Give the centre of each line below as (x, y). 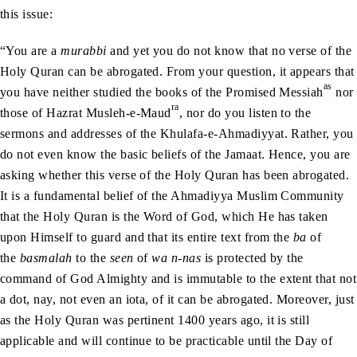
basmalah (46, 258)
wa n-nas (177, 258)
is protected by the (252, 258)
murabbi (84, 51)
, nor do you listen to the (245, 113)
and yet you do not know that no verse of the (229, 51)
